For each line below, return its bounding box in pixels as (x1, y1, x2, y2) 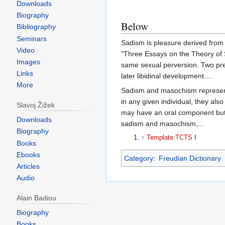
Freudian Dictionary (159, 154, 221, 162)
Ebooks (16, 150, 40, 159)
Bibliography (16, 23, 56, 31)
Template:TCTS (147, 134, 193, 141)
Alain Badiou (16, 194, 56, 202)
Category (124, 154, 153, 162)
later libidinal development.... (121, 71, 212, 80)
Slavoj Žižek (16, 101, 55, 109)
